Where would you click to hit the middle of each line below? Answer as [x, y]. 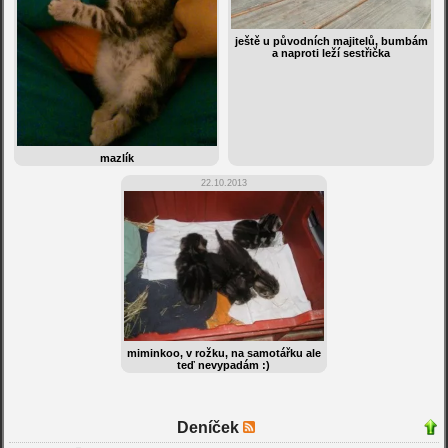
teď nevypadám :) [224, 364]
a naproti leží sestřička [331, 53]
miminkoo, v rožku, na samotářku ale [223, 352]
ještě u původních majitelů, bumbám [331, 41]
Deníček [209, 428]
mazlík [116, 158]
